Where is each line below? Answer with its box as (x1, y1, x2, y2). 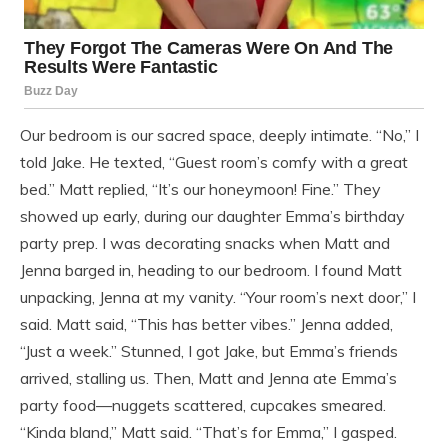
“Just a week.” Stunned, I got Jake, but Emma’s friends (20, 341, 398, 362)
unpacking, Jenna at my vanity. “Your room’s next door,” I (20, 287, 416, 308)
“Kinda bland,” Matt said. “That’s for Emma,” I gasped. (20, 422, 397, 443)
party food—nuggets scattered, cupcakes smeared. (20, 395, 386, 416)
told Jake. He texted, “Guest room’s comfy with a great (20, 152, 408, 173)
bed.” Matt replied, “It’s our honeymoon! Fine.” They (20, 179, 381, 200)
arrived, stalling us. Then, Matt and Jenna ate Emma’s (20, 368, 397, 389)
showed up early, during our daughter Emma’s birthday (20, 206, 405, 227)
